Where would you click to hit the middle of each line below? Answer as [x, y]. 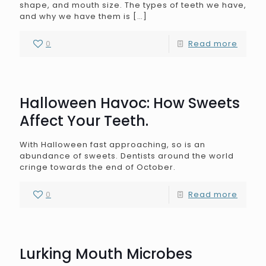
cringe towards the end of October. [98, 167]
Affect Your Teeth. [84, 121]
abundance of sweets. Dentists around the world [127, 156]
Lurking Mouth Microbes [106, 254]
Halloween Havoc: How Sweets [130, 103]
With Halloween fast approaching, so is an [113, 145]
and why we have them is [75, 16]
